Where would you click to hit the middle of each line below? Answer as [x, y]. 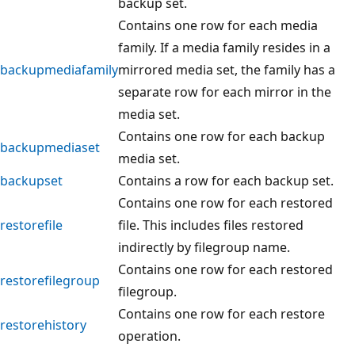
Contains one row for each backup [221, 136]
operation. [149, 336]
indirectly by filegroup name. [204, 247]
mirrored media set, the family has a [227, 69]
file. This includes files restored [211, 225]
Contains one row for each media [218, 25]
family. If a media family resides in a [224, 47]
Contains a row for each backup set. [226, 180]
